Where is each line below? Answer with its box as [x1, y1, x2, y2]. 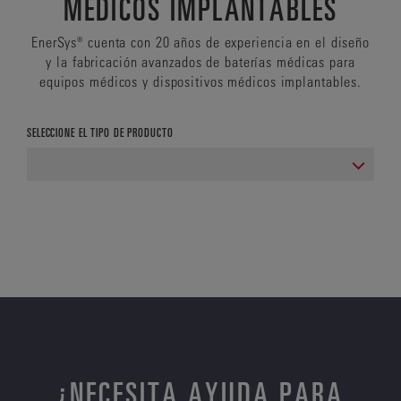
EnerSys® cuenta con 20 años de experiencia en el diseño [31, 33, 370, 50]
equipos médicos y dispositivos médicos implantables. [38, 73, 363, 90]
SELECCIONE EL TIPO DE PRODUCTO [27, 124, 174, 140]
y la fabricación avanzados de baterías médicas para [46, 53, 355, 70]
